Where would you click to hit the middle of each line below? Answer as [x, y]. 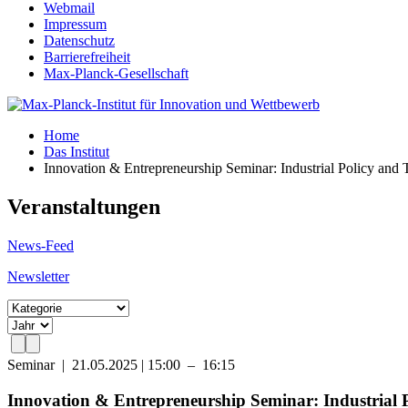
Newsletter [38, 276]
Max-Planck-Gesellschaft [116, 73]
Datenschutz [79, 41]
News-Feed [41, 245]
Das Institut [76, 152]
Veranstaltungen [84, 206]
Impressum [75, 24]
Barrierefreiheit [87, 57]
